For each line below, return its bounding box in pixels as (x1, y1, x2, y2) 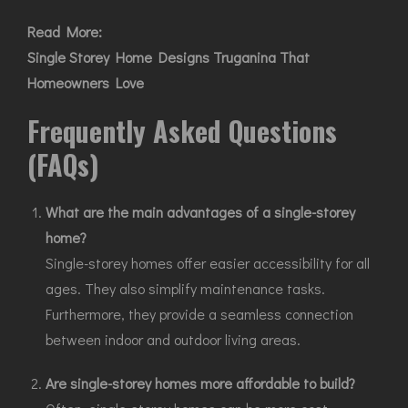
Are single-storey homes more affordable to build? (46, 373, 355, 393)
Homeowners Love (27, 73, 144, 92)
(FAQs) (27, 144, 99, 185)
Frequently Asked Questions (27, 110, 337, 151)
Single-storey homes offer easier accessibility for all (46, 253, 370, 272)
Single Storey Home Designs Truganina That (27, 47, 310, 66)
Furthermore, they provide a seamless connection (46, 304, 353, 323)
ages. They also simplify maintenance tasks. (46, 279, 325, 298)
